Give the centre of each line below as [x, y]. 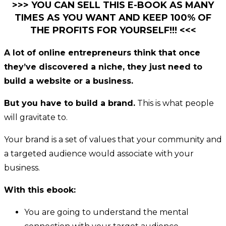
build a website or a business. [69, 81]
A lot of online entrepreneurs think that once [102, 52]
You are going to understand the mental [106, 212]
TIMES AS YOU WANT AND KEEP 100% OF [113, 17]
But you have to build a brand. [70, 103]
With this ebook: [40, 190]
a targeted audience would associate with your [99, 153]
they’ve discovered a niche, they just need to [103, 67]
